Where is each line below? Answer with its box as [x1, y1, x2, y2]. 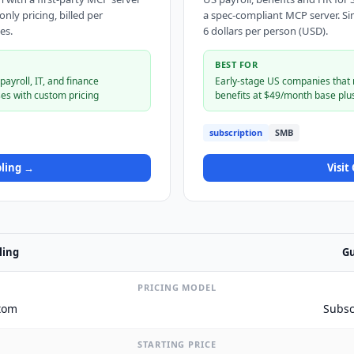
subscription [209, 126, 262, 139]
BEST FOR [215, 58, 258, 70]
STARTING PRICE [137, 338, 217, 351]
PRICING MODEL [137, 281, 217, 294]
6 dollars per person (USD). [203, 24, 328, 38]
